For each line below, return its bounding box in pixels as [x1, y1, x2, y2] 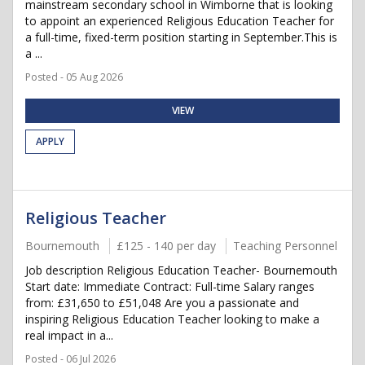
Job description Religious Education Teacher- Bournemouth [25, 262, 337, 278]
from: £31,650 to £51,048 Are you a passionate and [25, 295, 299, 310]
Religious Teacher [25, 207, 166, 229]
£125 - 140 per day [117, 238, 216, 253]
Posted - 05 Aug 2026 [25, 70, 123, 84]
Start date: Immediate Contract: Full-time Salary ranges [25, 279, 314, 294]
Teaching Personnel [233, 238, 337, 253]
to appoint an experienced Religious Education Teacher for [25, 13, 334, 29]
